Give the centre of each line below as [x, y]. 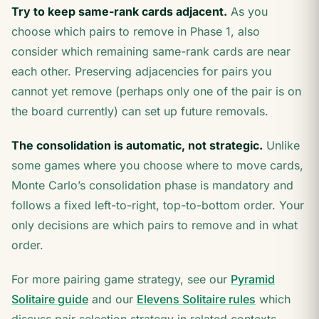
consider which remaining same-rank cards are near [151, 51]
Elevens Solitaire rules [196, 299]
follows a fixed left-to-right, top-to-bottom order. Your [158, 205]
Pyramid [253, 279]
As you [247, 11]
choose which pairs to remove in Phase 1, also [136, 31]
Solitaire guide [50, 299]
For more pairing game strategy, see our [121, 279]
